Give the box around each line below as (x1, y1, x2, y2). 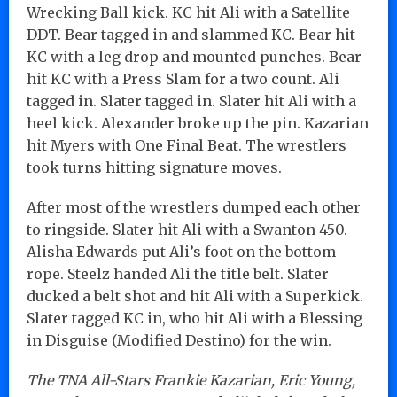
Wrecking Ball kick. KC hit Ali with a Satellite (27, 3, 350, 21)
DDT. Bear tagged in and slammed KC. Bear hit (27, 25, 355, 43)
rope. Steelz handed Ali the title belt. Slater (27, 264, 329, 283)
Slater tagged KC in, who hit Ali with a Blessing (27, 308, 362, 327)
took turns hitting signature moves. (27, 158, 282, 176)
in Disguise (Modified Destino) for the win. (27, 331, 331, 349)
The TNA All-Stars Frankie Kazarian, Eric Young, (27, 370, 355, 389)
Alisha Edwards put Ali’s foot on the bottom (27, 242, 336, 261)
